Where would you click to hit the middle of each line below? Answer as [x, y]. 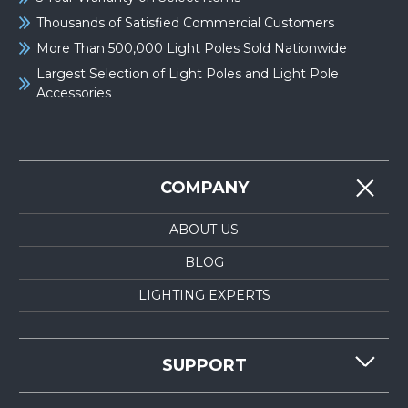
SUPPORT [204, 366]
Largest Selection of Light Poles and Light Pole [188, 73]
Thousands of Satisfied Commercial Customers [186, 22]
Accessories [74, 92]
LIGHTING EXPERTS [204, 296]
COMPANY [204, 187]
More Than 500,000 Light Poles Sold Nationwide [192, 48]
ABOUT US [204, 230]
